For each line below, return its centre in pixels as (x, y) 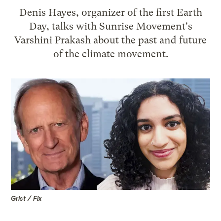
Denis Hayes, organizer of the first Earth (110, 12)
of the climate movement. (110, 54)
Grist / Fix (26, 199)
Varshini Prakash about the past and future (110, 40)
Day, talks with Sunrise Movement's (110, 26)
